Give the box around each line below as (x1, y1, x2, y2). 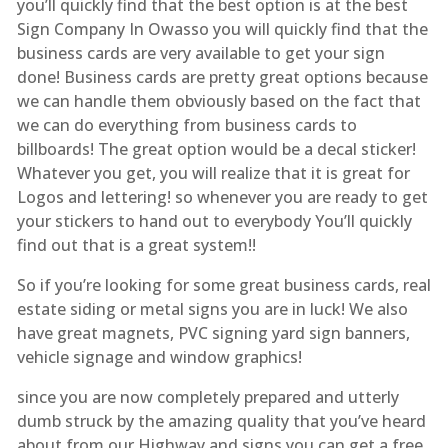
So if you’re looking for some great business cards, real (16, 273, 431, 296)
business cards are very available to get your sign (16, 41, 385, 64)
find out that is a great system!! (16, 233, 256, 256)
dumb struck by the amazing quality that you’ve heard (16, 409, 426, 432)
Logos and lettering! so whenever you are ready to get (16, 185, 428, 208)
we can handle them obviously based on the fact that (16, 89, 421, 112)
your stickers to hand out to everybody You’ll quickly (16, 209, 412, 232)
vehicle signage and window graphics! (16, 345, 302, 368)
